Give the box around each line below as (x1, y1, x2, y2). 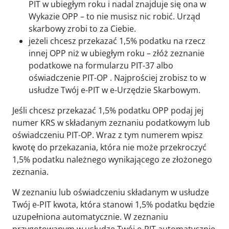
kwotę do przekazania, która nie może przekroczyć (12, 142, 207, 153)
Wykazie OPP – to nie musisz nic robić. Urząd (29, 11, 200, 22)
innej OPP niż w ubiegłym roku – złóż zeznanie (29, 48, 204, 59)
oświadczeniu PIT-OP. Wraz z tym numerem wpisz (12, 129, 203, 141)
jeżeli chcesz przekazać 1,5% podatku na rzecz (29, 35, 205, 47)
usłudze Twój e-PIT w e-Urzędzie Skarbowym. (29, 84, 200, 96)
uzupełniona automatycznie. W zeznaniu (12, 211, 168, 222)
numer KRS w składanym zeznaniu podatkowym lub (12, 117, 210, 128)
